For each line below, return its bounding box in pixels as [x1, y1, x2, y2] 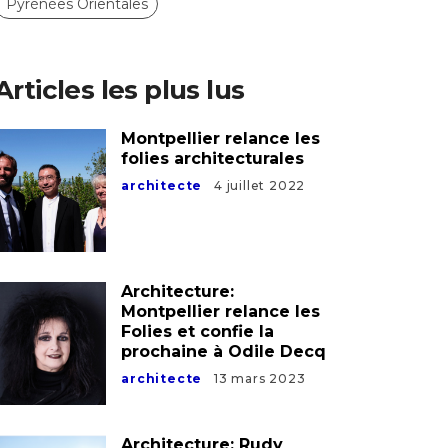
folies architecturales [121, 148, 305, 168]
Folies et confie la [121, 321, 275, 341]
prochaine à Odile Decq [121, 341, 327, 361]
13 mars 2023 [214, 370, 306, 386]
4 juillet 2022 [214, 177, 306, 193]
